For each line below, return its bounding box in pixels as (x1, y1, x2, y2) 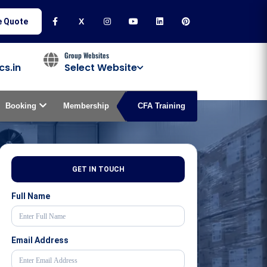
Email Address (11, 235, 69, 245)
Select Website (64, 61, 137, 74)
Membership (63, 102, 109, 110)
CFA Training (138, 102, 185, 110)
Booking (5, 102, 36, 110)
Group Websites (64, 50, 109, 60)
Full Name (11, 191, 50, 201)
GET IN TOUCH (72, 165, 125, 173)
